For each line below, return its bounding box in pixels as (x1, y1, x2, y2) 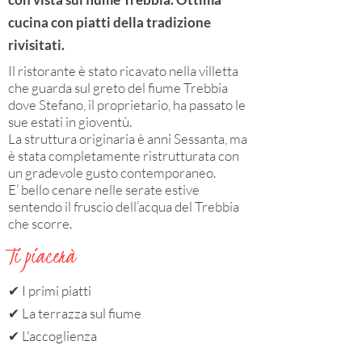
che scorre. (8, 215, 72, 232)
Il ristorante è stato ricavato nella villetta (8, 62, 238, 79)
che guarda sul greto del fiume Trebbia (8, 79, 228, 96)
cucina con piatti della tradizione (8, 14, 211, 31)
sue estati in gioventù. (8, 113, 132, 130)
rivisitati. (8, 36, 65, 53)
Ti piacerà (8, 240, 75, 271)
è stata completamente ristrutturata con (8, 147, 239, 164)
